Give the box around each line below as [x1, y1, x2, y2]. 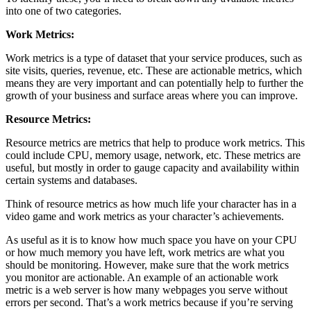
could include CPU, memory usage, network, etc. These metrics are [6, 149, 301, 162]
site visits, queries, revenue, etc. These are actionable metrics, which [6, 65, 302, 77]
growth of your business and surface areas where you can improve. [6, 90, 298, 102]
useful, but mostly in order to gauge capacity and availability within [6, 162, 299, 174]
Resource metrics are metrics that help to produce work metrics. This [6, 137, 305, 149]
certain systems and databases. [6, 174, 137, 187]
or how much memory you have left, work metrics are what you [6, 246, 285, 259]
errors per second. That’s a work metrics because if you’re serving [6, 296, 293, 309]
